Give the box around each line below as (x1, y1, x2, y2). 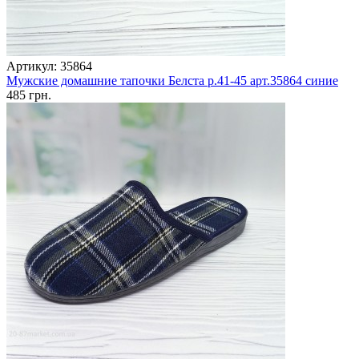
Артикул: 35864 (6, 59, 92, 74)
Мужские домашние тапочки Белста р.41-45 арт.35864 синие (6, 74, 338, 88)
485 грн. (6, 88, 51, 103)
